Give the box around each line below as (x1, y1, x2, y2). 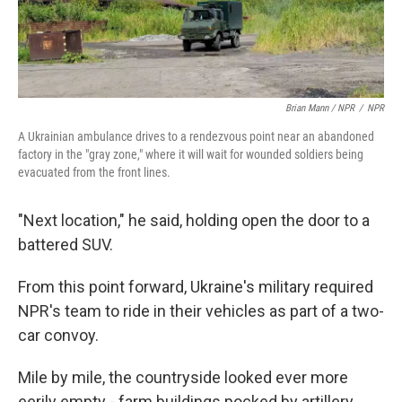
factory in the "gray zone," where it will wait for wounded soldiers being (18, 147, 363, 162)
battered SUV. (18, 235, 113, 255)
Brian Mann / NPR (285, 102, 354, 115)
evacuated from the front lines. (18, 165, 170, 180)
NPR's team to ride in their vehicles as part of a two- (18, 301, 384, 321)
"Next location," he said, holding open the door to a (18, 211, 370, 231)
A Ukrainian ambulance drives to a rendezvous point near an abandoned (18, 129, 374, 144)
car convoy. (18, 326, 99, 345)
